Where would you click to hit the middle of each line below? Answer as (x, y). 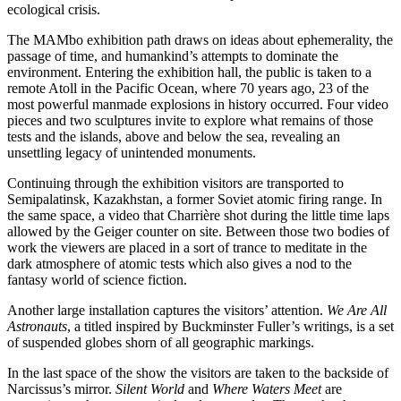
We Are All (357, 310)
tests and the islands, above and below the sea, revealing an (174, 136)
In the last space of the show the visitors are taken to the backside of (198, 372)
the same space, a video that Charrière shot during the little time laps (198, 215)
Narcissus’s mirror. (61, 388)
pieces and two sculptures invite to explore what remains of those (190, 120)
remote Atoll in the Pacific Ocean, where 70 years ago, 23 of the (188, 88)
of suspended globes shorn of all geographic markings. (161, 342)
